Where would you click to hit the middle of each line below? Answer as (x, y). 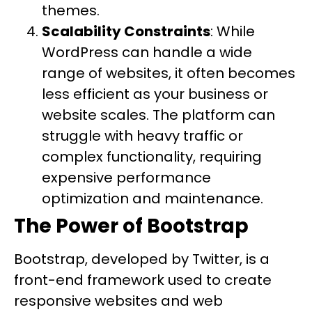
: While (233, 31)
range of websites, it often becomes (169, 73)
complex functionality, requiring (152, 157)
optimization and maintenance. (153, 198)
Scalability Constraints (126, 31)
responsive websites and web (118, 301)
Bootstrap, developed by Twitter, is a (142, 259)
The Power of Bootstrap (131, 226)
